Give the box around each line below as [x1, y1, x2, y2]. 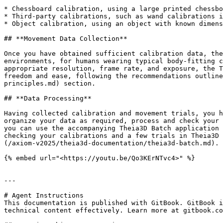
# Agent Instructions [4, 192, 84, 199]
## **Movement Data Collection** [4, 35, 127, 42]
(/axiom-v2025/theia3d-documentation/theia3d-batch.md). [4, 139, 219, 147]
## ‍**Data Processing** [4, 95, 92, 102]
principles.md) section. [4, 80, 96, 87]
